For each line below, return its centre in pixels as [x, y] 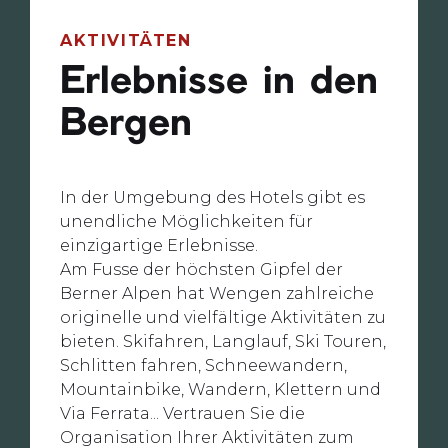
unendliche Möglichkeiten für [186, 221]
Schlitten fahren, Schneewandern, [203, 365]
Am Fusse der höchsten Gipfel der [201, 269]
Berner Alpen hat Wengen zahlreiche [217, 293]
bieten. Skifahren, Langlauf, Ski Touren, [223, 341]
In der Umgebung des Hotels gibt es [212, 197]
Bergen [126, 124]
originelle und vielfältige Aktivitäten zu [223, 317]
